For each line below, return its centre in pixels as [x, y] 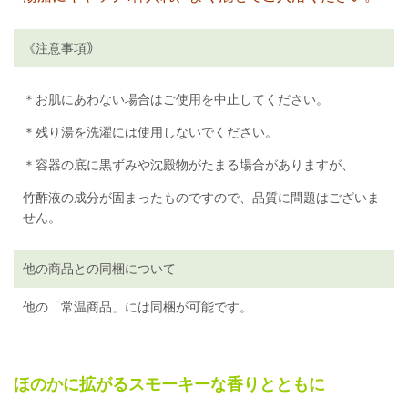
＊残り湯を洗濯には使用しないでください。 [150, 131]
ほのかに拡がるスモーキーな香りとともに [169, 383]
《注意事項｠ [61, 47]
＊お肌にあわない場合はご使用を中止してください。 [176, 98]
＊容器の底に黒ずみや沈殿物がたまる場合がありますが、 [189, 164]
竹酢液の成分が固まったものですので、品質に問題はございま [201, 197]
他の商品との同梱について [99, 268]
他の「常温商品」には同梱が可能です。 [138, 306]
